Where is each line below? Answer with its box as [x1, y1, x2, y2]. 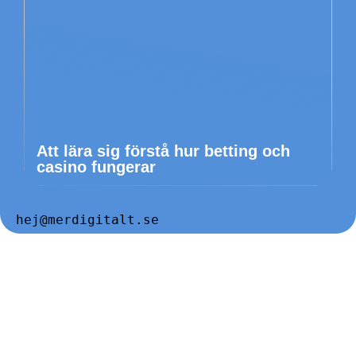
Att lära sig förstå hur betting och [37, 142, 290, 161]
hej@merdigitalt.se [16, 212, 159, 228]
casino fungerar [37, 158, 156, 176]
